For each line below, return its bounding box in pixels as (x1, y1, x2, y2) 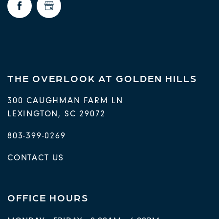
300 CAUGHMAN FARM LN (7, 95, 123, 106)
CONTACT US (7, 152, 64, 163)
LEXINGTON (7, 108, 59, 119)
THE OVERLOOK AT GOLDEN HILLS (7, 71, 197, 84)
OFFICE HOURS (7, 191, 88, 203)
